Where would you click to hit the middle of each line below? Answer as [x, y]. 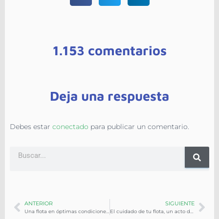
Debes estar [31, 127]
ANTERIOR [39, 204]
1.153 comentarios [109, 51]
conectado [70, 127]
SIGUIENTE [180, 204]
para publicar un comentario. [139, 127]
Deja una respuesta [109, 96]
